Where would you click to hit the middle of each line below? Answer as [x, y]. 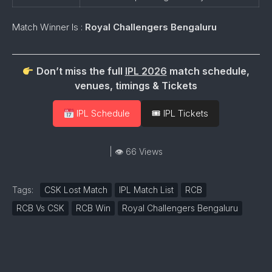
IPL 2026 [146, 71]
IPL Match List [146, 190]
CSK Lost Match [76, 190]
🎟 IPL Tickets [180, 113]
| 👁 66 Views [136, 151]
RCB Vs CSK [40, 208]
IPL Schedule [102, 113]
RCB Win [93, 208]
